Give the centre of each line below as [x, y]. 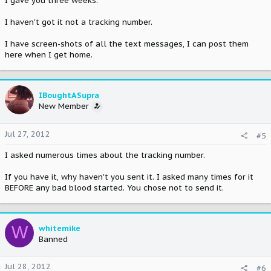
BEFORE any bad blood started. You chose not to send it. [114, 188]
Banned [53, 239]
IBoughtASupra [69, 95]
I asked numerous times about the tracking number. [105, 155]
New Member [64, 106]
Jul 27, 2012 [28, 134]
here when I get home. [49, 55]
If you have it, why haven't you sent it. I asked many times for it [129, 177]
